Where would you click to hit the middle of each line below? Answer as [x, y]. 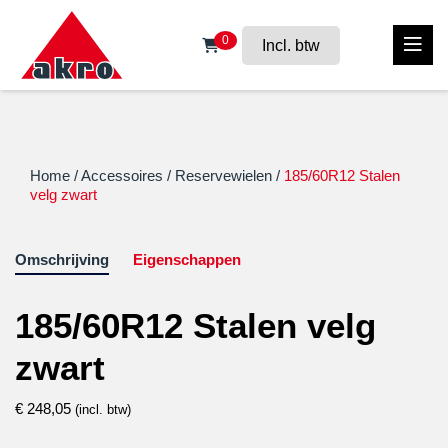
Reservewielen [223, 175]
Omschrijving [62, 259]
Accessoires [122, 175]
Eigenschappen [187, 259]
